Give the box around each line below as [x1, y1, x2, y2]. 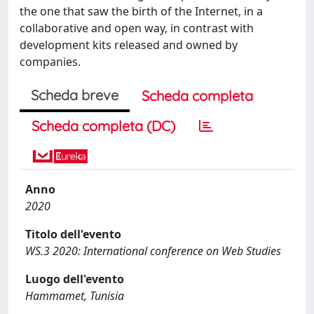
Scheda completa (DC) [32, 116, 175, 135]
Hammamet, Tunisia [25, 287, 124, 303]
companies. [20, 53, 81, 69]
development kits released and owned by [20, 36, 238, 53]
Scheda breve [31, 86, 118, 104]
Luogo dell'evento [25, 271, 124, 287]
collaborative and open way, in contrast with [20, 20, 254, 36]
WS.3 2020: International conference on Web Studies [25, 243, 281, 259]
